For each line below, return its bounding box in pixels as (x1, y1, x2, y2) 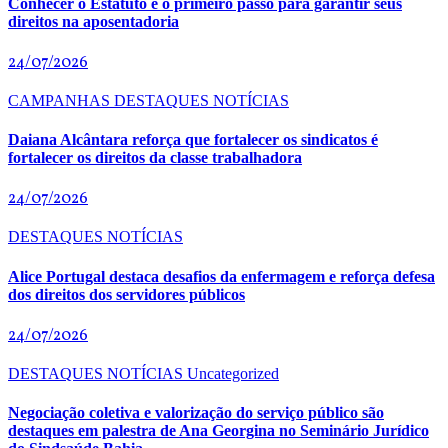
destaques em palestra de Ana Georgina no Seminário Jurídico (8, 422, 429, 440)
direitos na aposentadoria (8, 12, 179, 30)
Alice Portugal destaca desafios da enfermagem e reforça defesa (8, 267, 435, 285)
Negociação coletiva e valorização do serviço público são (8, 404, 384, 422)
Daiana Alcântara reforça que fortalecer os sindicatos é (8, 131, 378, 149)
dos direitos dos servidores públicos (8, 285, 245, 303)
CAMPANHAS (8, 91, 114, 109)
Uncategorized (187, 365, 279, 382)
